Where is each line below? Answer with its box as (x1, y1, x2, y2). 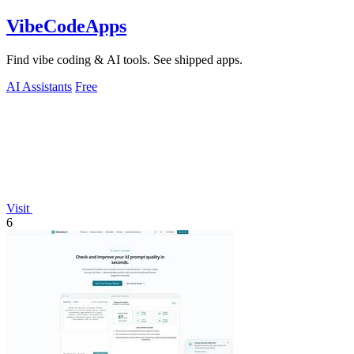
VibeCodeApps (6, 15, 126, 36)
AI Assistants (6, 79, 72, 93)
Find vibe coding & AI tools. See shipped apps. (6, 52, 243, 66)
